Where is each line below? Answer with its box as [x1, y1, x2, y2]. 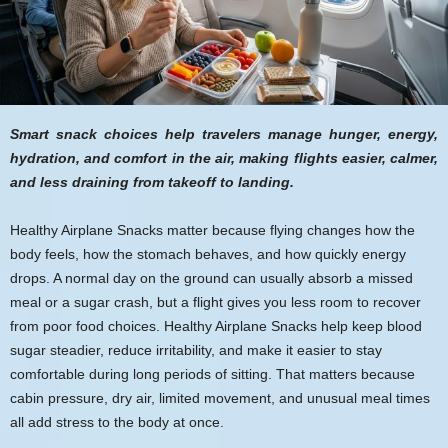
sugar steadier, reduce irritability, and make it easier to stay [10, 341, 382, 358]
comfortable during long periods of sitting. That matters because [10, 365, 415, 382]
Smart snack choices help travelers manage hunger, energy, [10, 125, 438, 142]
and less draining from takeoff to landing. [10, 173, 294, 190]
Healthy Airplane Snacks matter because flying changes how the [10, 221, 415, 238]
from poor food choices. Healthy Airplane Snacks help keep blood [10, 317, 422, 334]
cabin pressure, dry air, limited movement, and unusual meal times [10, 389, 430, 406]
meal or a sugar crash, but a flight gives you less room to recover [10, 293, 421, 310]
